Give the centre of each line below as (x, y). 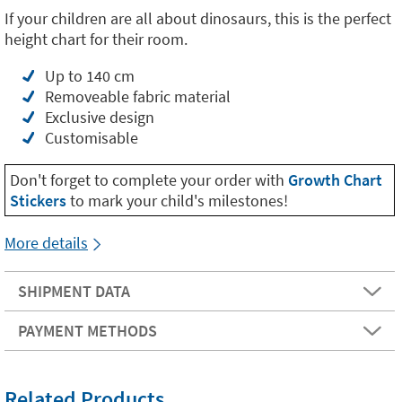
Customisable (92, 138)
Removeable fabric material (138, 96)
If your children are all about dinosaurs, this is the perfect (198, 18)
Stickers (38, 201)
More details (46, 243)
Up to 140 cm (90, 76)
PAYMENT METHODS (87, 331)
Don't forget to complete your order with (149, 180)
